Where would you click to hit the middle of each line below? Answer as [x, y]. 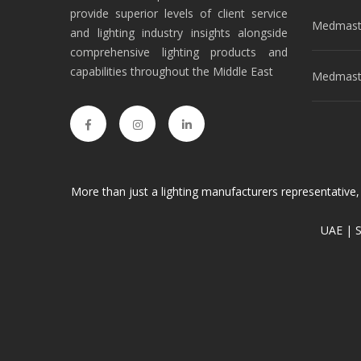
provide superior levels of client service [179, 14]
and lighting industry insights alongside [179, 33]
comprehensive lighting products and [179, 52]
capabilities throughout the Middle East [172, 72]
